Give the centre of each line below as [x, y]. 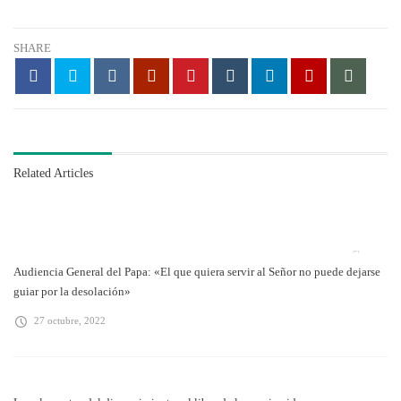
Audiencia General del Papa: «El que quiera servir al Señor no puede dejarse [197, 272]
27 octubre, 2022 [70, 321]
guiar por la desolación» [72, 292]
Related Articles [53, 174]
